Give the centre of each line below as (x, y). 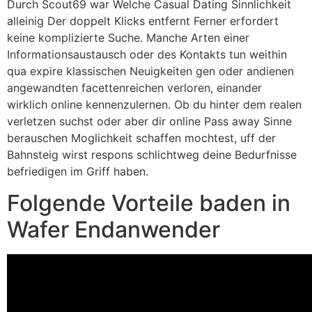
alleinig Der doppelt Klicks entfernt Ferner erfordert (143, 21)
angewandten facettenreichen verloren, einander (134, 88)
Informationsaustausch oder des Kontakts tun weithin (147, 55)
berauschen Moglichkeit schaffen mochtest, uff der (141, 138)
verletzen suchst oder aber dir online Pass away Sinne (149, 122)
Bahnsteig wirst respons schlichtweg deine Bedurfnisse (152, 155)
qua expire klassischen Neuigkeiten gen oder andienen (150, 71)
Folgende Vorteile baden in (149, 203)
